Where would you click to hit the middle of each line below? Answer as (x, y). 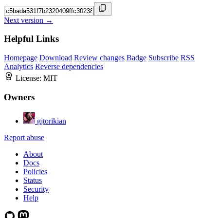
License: (29, 78)
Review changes (99, 58)
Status (33, 180)
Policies (35, 171)
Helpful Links (31, 39)
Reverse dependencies (69, 67)
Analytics (18, 67)
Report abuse (24, 137)
